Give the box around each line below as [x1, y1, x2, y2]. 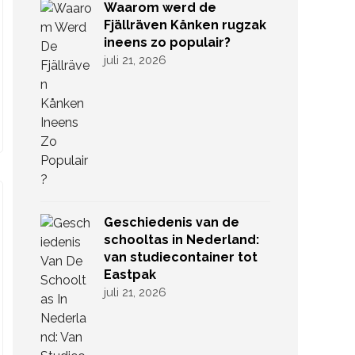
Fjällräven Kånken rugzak [104, 17, 266, 32]
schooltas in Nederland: [104, 232, 259, 247]
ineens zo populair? [104, 35, 231, 50]
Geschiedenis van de [104, 215, 239, 230]
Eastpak [104, 267, 156, 282]
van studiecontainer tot [104, 250, 258, 265]
